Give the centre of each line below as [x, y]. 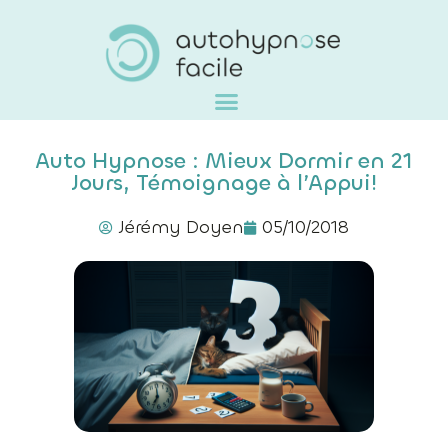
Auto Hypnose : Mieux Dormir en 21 [224, 160]
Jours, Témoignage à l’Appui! [224, 182]
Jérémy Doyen [180, 227]
